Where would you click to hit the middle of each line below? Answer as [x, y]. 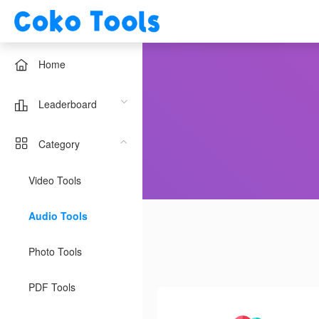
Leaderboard [68, 104]
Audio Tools [58, 216]
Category [59, 144]
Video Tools [55, 180]
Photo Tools [55, 251]
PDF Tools [52, 287]
